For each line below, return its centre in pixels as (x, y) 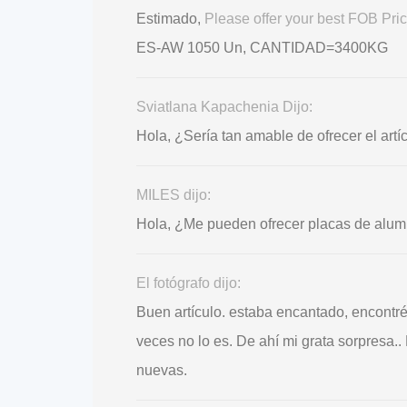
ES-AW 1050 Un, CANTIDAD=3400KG (262, 48)
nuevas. (162, 371)
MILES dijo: (174, 195)
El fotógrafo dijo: (189, 283)
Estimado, (170, 19)
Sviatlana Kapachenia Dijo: (224, 107)
